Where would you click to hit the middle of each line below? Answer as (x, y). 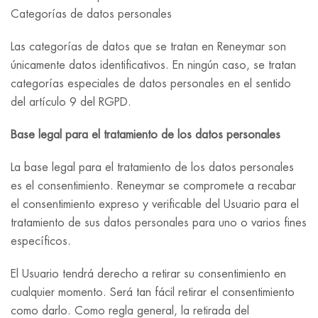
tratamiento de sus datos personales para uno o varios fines (159, 223)
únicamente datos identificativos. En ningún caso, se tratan (153, 65)
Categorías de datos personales (91, 14)
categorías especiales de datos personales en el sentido (151, 84)
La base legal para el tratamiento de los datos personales (152, 168)
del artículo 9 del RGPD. (71, 102)
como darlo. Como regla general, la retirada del (130, 311)
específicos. (41, 241)
